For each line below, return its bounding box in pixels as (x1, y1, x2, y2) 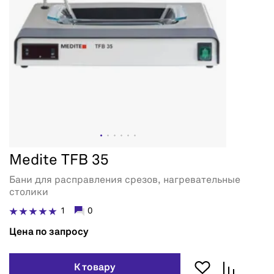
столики (9, 188, 48, 198)
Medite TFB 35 (9, 154, 109, 169)
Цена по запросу (9, 228, 89, 238)
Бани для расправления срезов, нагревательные (9, 176, 240, 186)
